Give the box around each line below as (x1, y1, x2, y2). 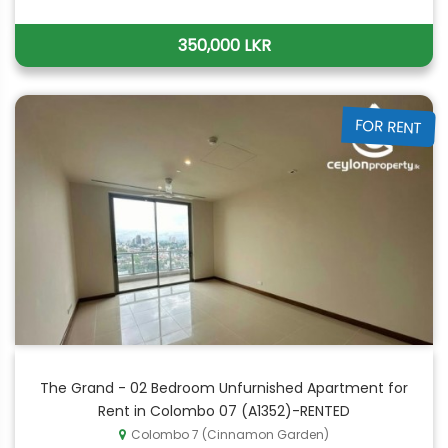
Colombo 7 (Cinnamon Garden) (131, 426, 329, 443)
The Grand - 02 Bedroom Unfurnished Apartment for (40, 378, 408, 398)
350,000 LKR (177, 33, 271, 57)
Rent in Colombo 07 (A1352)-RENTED (98, 401, 350, 421)
